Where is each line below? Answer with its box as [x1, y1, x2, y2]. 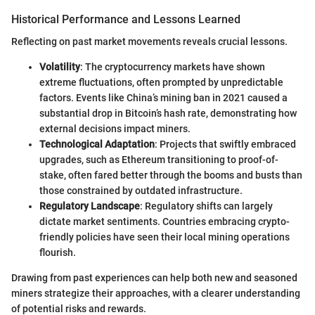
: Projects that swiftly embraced [155, 139, 296, 150]
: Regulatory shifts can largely [140, 200, 273, 212]
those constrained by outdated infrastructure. [39, 185, 243, 197]
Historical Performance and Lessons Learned [11, 13, 240, 27]
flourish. [39, 247, 76, 259]
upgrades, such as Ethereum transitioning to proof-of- [39, 154, 278, 166]
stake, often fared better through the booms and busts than [39, 169, 302, 181]
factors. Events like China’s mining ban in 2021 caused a [39, 92, 288, 104]
